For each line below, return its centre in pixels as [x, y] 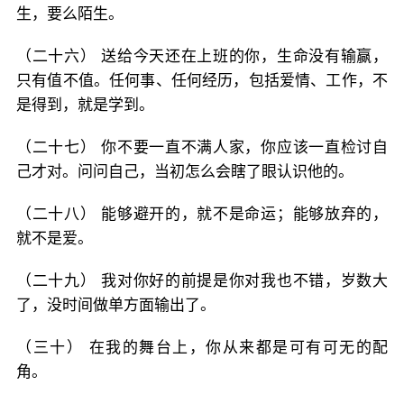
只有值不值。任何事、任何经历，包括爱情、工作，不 [202, 80]
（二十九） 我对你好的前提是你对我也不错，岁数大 [202, 280]
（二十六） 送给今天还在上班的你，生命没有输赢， [202, 56]
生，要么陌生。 [70, 14]
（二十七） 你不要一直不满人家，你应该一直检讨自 [202, 147]
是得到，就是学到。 [85, 105]
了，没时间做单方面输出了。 [116, 305]
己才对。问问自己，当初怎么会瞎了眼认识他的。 [185, 171]
